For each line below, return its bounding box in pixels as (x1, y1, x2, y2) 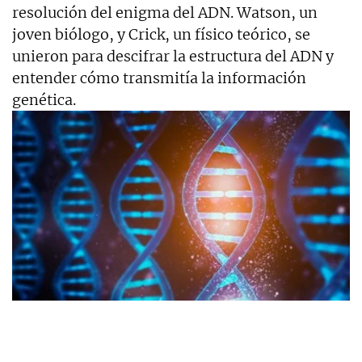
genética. (12, 90, 76, 109)
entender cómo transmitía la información (12, 68, 306, 87)
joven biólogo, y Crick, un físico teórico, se (12, 24, 310, 44)
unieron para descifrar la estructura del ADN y (12, 46, 334, 65)
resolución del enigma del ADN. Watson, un (12, 2, 318, 22)
